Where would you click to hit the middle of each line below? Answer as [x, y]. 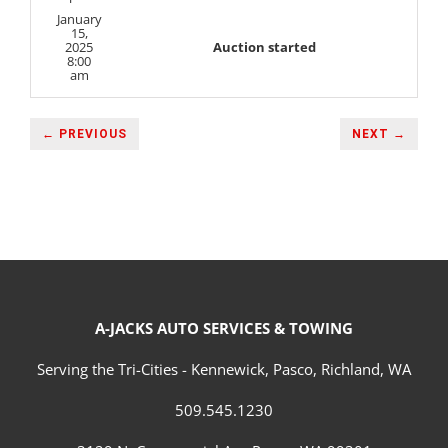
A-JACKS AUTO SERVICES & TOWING [224, 328]
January [79, 18]
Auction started [264, 46]
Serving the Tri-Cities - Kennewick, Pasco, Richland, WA [224, 369]
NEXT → [379, 134]
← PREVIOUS [84, 134]
